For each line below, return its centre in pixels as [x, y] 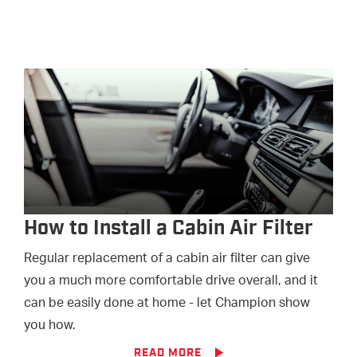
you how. [50, 327]
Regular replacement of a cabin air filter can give [167, 260]
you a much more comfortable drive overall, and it [171, 282]
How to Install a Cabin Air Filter [169, 229]
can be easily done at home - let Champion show [167, 304]
